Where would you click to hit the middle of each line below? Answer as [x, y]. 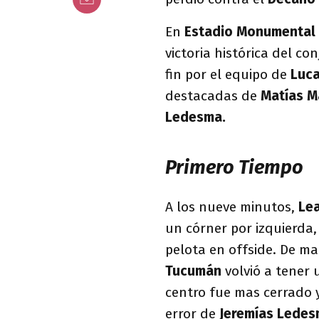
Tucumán [195, 271]
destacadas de [211, 96]
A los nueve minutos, [232, 206]
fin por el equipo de [228, 74]
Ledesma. [195, 117]
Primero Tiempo [234, 167]
